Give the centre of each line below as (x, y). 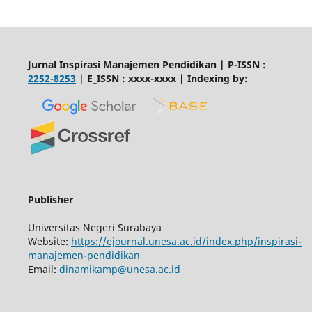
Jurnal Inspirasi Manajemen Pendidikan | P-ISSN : (147, 65)
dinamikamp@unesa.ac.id (119, 270)
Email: (43, 270)
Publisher (50, 200)
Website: (49, 242)
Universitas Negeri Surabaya (94, 228)
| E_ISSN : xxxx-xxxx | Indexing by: (162, 79)
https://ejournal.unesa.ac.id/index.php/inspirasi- (186, 242)
